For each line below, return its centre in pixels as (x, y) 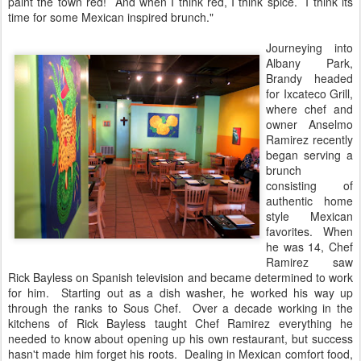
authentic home (309, 201)
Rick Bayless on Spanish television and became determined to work (180, 277)
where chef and (309, 109)
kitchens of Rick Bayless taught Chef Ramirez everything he (180, 323)
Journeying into (309, 48)
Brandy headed (309, 78)
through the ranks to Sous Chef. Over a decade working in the (180, 308)
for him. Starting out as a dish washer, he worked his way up (180, 293)
